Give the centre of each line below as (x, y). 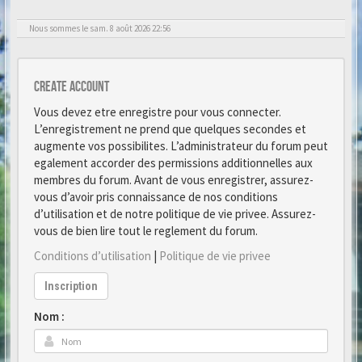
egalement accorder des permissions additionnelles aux (173, 163)
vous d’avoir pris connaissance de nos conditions (156, 197)
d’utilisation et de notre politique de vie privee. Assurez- (175, 214)
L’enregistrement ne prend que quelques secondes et (170, 129)
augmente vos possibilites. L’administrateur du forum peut (181, 146)
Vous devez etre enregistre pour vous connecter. (158, 112)
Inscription (71, 286)
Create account (72, 87)
